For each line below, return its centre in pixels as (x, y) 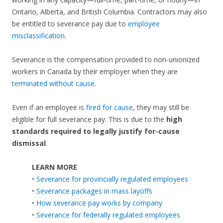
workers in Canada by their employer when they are (95, 72)
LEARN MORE (55, 167)
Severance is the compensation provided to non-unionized (106, 60)
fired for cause (110, 108)
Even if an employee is (49, 108)
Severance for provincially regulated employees (112, 179)
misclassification (38, 36)
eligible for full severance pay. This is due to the (89, 119)
